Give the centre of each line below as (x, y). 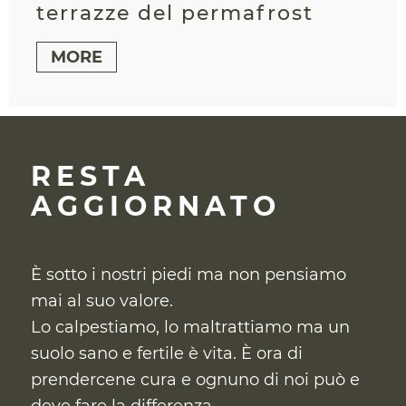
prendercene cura (103, 379)
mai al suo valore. (101, 300)
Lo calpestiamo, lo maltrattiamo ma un (190, 327)
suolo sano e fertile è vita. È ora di (166, 353)
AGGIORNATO (155, 206)
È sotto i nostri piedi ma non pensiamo (188, 274)
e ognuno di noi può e (270, 379)
